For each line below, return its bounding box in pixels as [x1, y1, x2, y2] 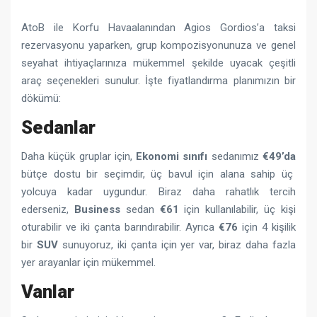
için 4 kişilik [238, 220, 296, 234]
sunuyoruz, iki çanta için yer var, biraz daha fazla [57, 238, 296, 251]
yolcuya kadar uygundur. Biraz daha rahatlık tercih [21, 185, 296, 198]
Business [74, 202, 120, 216]
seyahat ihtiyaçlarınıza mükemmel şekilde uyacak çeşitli [21, 56, 296, 69]
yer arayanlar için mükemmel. [21, 255, 156, 269]
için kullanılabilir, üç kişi [178, 202, 296, 216]
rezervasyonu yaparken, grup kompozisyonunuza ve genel [21, 38, 296, 52]
